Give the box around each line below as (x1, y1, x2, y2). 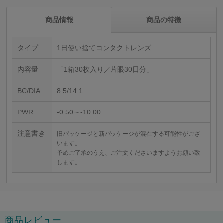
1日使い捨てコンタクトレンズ (57, 44, 152, 52)
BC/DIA (17, 87, 41, 95)
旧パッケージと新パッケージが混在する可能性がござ (57, 130, 201, 138)
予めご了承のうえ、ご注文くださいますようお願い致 (57, 149, 201, 157)
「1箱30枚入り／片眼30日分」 (57, 65, 154, 74)
